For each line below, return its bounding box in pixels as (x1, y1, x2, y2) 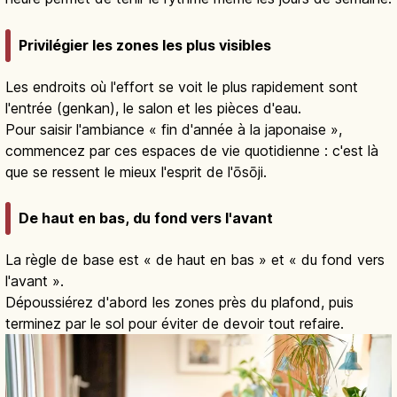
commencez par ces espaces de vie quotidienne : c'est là (5, 141, 378, 160)
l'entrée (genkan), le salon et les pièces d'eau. (5, 98, 301, 117)
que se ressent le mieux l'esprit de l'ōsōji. (5, 162, 267, 181)
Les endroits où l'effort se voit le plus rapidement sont (5, 77, 358, 96)
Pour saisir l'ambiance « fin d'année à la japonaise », (5, 120, 342, 138)
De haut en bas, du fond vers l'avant (19, 209, 273, 228)
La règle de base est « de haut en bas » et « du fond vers (5, 251, 385, 269)
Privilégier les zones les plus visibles (19, 35, 271, 54)
